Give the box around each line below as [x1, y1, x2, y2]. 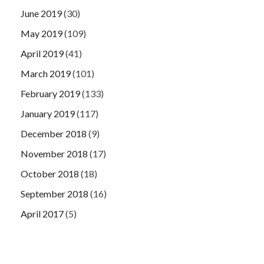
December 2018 [21, 127, 87, 139]
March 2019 [21, 67, 71, 79]
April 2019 [21, 47, 64, 59]
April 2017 [21, 207, 64, 219]
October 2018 [21, 167, 79, 179]
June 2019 [21, 7, 62, 19]
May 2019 [21, 27, 62, 39]
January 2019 [21, 107, 75, 119]
